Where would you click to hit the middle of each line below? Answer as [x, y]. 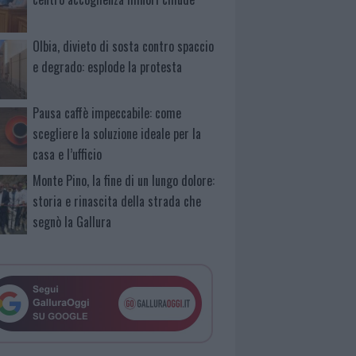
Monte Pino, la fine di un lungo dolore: [124, 181]
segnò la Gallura [72, 222]
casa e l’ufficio [68, 155]
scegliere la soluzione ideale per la [117, 134]
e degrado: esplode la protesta [108, 66]
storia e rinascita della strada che [117, 201]
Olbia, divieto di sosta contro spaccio [124, 46]
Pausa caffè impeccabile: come [107, 113]
